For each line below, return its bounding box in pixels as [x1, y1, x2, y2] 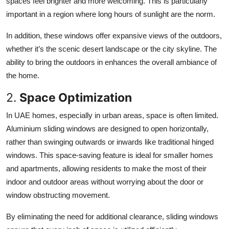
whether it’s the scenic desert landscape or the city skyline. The [6, 44, 217, 54]
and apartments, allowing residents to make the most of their [6, 164, 207, 173]
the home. [6, 71, 39, 80]
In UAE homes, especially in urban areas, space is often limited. [6, 111, 218, 120]
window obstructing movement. [6, 191, 110, 200]
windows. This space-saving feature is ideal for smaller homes [6, 151, 213, 160]
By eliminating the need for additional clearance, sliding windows [6, 212, 218, 221]
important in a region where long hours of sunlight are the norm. [6, 10, 215, 19]
